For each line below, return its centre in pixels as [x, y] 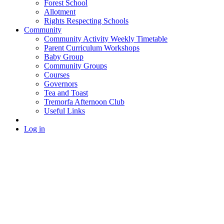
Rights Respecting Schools [86, 21]
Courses [57, 75]
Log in [34, 129]
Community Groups [75, 66]
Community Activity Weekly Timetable [106, 39]
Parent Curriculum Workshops [92, 48]
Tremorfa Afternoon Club [84, 102]
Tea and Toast [66, 93]
